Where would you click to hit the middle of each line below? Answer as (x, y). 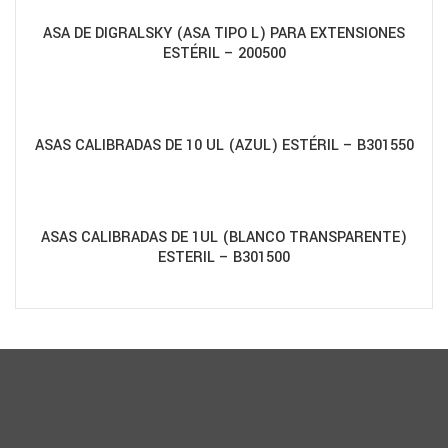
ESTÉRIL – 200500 (224, 53)
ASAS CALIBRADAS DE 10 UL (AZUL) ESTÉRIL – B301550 (224, 145)
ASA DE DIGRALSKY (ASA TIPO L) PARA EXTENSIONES (224, 33)
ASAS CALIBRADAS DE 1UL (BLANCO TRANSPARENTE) (224, 237)
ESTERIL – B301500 (224, 257)
